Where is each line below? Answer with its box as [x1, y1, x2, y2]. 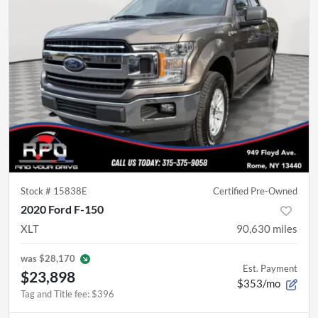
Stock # [21, 185, 53, 197]
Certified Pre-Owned [213, 185, 297, 197]
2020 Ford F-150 [21, 202, 104, 216]
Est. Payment [243, 262, 297, 274]
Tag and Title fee [21, 287, 87, 300]
